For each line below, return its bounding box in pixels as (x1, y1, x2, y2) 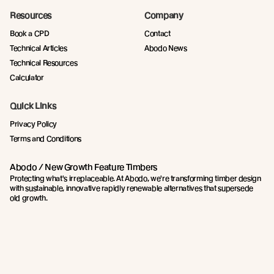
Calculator (10, 73, 44, 83)
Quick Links (10, 101, 56, 111)
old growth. (10, 193, 48, 203)
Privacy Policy (10, 119, 57, 129)
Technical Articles (10, 43, 67, 53)
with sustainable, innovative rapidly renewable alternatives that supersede (10, 183, 254, 193)
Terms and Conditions (10, 134, 81, 144)
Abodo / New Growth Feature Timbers (10, 162, 158, 172)
